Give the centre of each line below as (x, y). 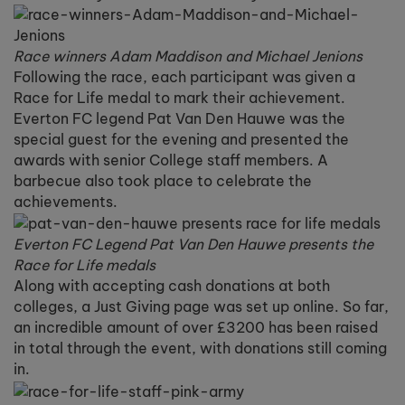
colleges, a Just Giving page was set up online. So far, (201, 307)
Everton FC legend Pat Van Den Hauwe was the (179, 118)
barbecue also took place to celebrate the (163, 181)
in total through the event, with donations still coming (200, 348)
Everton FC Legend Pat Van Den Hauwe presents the (193, 245)
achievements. (66, 202)
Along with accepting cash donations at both (172, 286)
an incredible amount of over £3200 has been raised (196, 328)
